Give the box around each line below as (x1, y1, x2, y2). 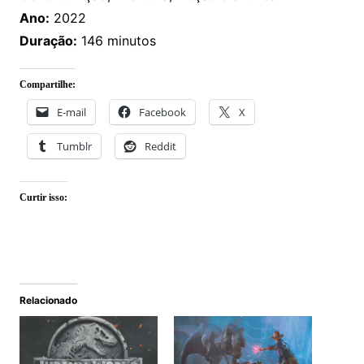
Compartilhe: (19, 79, 76, 91)
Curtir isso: (19, 192, 67, 204)
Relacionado (19, 294, 77, 307)
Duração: (19, 32, 77, 50)
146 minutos (76, 32, 156, 50)
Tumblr (56, 139, 92, 154)
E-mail (56, 105, 86, 120)
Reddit (144, 139, 176, 154)
